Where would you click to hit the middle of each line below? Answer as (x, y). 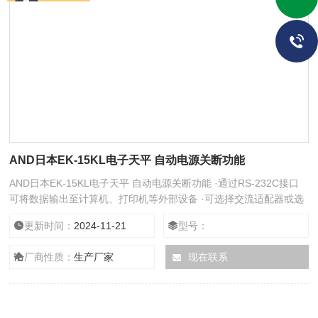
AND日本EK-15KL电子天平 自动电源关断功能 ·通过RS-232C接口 (154, 183)
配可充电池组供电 (49, 214)
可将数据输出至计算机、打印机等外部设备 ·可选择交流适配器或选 (157, 199)
